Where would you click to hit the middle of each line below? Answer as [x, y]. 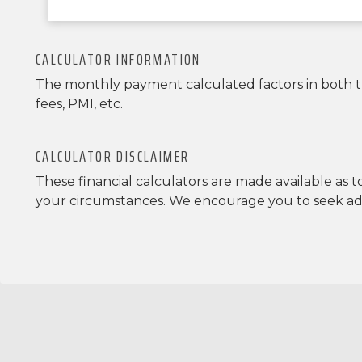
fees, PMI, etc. [79, 103]
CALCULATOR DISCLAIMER [113, 156]
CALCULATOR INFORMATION [118, 59]
